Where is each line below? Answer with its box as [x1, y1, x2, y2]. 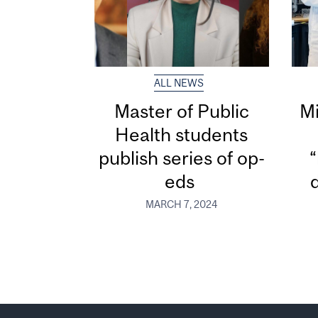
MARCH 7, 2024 [146, 199, 218, 211]
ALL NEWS [154, 77, 204, 89]
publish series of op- [98, 146, 265, 169]
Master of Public [114, 99, 249, 122]
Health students [115, 123, 248, 146]
